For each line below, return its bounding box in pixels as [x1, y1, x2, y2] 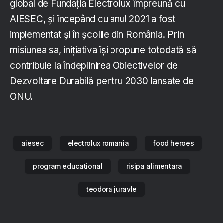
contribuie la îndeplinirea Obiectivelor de [10, 60, 178, 72]
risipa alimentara [126, 162, 182, 171]
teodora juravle [86, 185, 137, 194]
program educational [33, 162, 103, 171]
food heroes [153, 139, 194, 148]
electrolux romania [67, 139, 129, 148]
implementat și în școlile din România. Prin [10, 29, 184, 41]
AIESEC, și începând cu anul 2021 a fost [10, 13, 176, 25]
